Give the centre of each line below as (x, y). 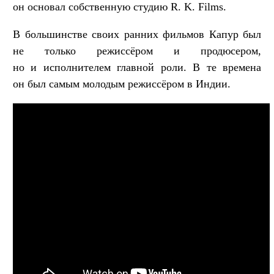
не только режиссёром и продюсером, (137, 51)
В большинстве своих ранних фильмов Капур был (137, 35)
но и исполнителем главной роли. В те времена (137, 68)
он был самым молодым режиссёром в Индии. (122, 84)
